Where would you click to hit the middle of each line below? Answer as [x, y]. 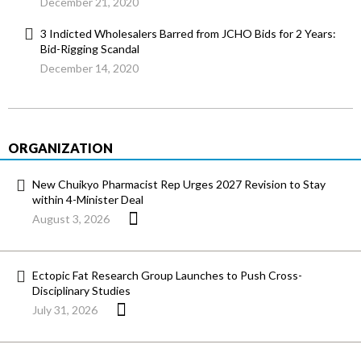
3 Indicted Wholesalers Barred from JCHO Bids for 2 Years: [188, 34]
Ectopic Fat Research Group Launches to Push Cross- [167, 276]
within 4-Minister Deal [88, 200]
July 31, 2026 [65, 310]
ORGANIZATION [60, 148]
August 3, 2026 [71, 219]
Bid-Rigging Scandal [90, 49]
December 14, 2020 [89, 68]
